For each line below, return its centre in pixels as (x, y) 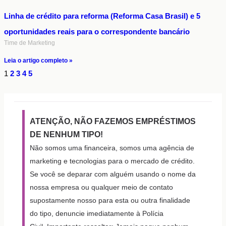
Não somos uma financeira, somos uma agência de (112, 148)
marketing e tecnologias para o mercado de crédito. (112, 161)
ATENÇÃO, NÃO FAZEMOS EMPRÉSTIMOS (113, 122)
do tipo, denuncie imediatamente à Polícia (97, 214)
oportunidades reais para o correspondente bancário (97, 32)
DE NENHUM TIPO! (67, 135)
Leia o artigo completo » (38, 61)
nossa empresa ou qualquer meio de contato (101, 187)
